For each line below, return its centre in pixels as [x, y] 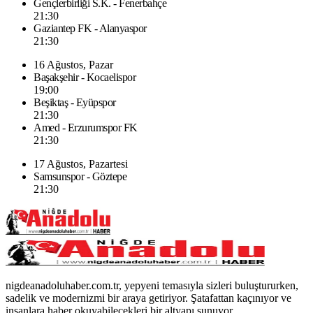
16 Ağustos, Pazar [73, 64]
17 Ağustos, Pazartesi [81, 163]
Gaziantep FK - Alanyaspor [90, 28]
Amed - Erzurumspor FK [86, 127]
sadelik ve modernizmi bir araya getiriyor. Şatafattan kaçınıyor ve [148, 298]
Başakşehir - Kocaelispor [85, 77]
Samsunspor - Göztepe [80, 176]
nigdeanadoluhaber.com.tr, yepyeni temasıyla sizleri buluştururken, [152, 285]
